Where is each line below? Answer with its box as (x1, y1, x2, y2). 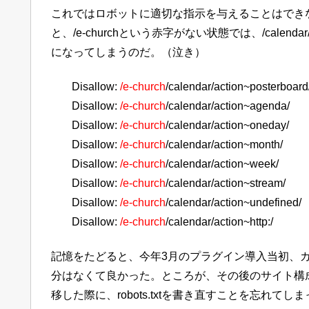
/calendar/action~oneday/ (166, 119, 289, 132)
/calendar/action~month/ (166, 139, 283, 151)
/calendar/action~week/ (166, 158, 279, 170)
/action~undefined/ (211, 197, 301, 209)
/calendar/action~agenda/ (166, 100, 290, 112)
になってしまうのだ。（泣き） (51, 46, 206, 58)
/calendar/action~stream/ (166, 177, 286, 190)
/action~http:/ (211, 216, 273, 228)
